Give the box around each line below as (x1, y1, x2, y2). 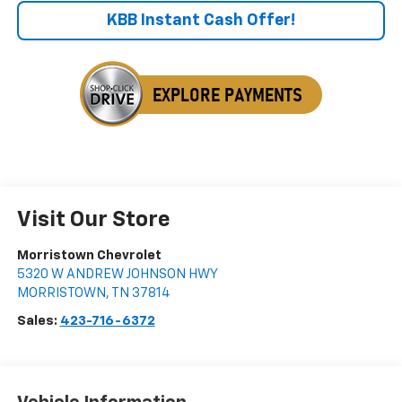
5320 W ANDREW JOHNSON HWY (16, 267, 218, 282)
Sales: (16, 314, 60, 328)
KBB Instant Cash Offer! (107, 13, 295, 30)
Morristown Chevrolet (16, 249, 162, 263)
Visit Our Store (16, 209, 170, 232)
